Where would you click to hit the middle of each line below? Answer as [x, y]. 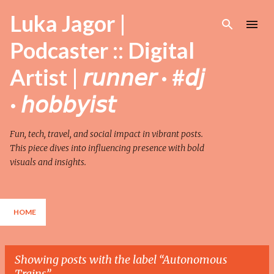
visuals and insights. [48, 162]
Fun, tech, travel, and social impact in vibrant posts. [106, 134]
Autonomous [195, 260]
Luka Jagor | [68, 23]
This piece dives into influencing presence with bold [107, 148]
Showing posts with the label [87, 260]
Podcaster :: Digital [102, 50]
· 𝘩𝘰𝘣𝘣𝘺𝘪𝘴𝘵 [63, 104]
